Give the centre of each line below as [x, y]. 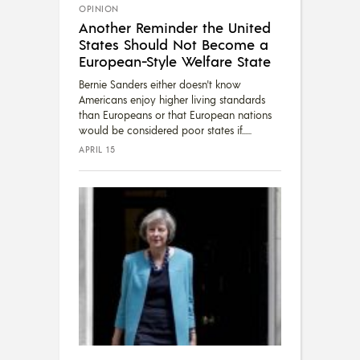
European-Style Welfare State [175, 60]
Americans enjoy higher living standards [172, 99]
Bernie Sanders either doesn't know [160, 84]
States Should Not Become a [174, 43]
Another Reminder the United [175, 27]
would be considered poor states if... [163, 130]
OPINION [99, 8]
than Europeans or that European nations [175, 115]
